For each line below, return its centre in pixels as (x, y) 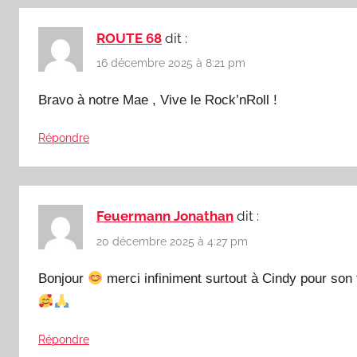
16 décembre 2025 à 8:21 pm (171, 63)
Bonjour (63, 278)
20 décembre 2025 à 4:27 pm (172, 241)
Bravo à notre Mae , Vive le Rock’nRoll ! (158, 100)
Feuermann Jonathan (165, 216)
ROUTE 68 (129, 38)
